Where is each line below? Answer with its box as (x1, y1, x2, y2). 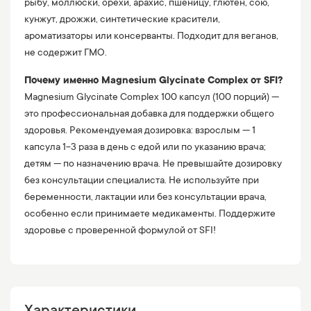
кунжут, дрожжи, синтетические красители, (24, 15, 220, 26)
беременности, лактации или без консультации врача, (24, 192, 267, 204)
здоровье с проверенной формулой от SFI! (24, 226, 216, 237)
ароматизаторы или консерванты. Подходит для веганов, (24, 31, 278, 43)
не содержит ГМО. (24, 48, 107, 60)
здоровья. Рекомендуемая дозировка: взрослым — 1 (24, 126, 255, 137)
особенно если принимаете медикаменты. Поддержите (24, 209, 276, 221)
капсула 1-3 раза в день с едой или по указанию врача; (24, 142, 266, 154)
